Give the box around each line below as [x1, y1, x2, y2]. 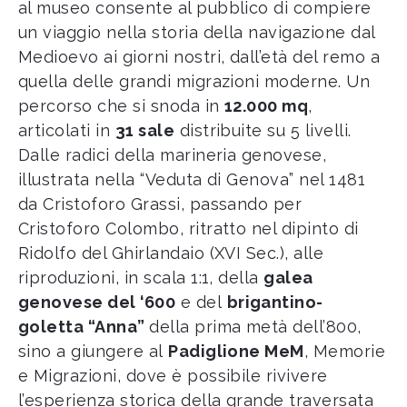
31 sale [114, 121, 175, 140]
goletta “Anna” [18, 317, 150, 336]
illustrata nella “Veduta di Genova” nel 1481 [18, 170, 366, 189]
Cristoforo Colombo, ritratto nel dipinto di [18, 219, 359, 238]
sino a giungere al [18, 342, 169, 361]
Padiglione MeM [168, 342, 304, 361]
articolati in [18, 121, 115, 140]
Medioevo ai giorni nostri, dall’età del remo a [18, 47, 381, 66]
